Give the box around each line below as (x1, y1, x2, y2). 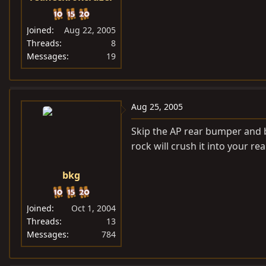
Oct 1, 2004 (71, 202, 116, 214)
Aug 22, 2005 (64, 24, 116, 36)
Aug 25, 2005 (131, 101, 183, 113)
